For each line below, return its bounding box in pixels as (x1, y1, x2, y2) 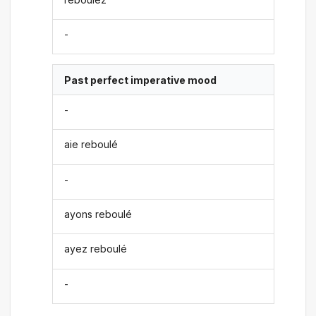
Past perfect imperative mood (64, 73, 217, 86)
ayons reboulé (64, 208, 133, 221)
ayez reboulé (64, 243, 128, 255)
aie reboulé (64, 138, 119, 151)
